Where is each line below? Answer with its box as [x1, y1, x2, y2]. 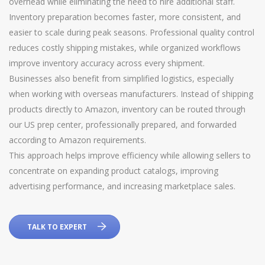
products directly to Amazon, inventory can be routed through [9, 103, 245, 115]
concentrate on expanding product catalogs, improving [9, 164, 218, 176]
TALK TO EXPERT [27, 221, 87, 232]
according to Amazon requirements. [9, 134, 146, 146]
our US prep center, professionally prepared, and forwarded [9, 118, 237, 130]
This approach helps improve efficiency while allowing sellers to [9, 149, 251, 161]
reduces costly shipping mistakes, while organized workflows [9, 41, 241, 53]
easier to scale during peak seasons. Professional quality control [9, 26, 254, 38]
